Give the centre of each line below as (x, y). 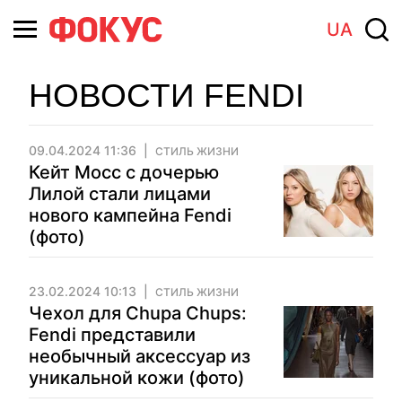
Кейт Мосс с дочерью (124, 172)
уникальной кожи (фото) (137, 378)
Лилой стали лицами (120, 194)
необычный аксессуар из (140, 356)
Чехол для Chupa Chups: (138, 313)
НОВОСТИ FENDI (166, 96)
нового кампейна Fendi (130, 215)
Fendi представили (112, 335)
